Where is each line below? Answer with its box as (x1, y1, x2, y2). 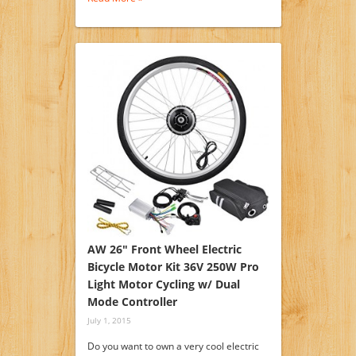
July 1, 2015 (87, 314, 131, 326)
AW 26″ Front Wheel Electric (87, 241, 242, 257)
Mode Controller (87, 293, 177, 309)
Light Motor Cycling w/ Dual (87, 276, 240, 292)
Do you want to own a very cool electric (87, 339, 259, 353)
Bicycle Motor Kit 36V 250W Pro (87, 258, 259, 274)
